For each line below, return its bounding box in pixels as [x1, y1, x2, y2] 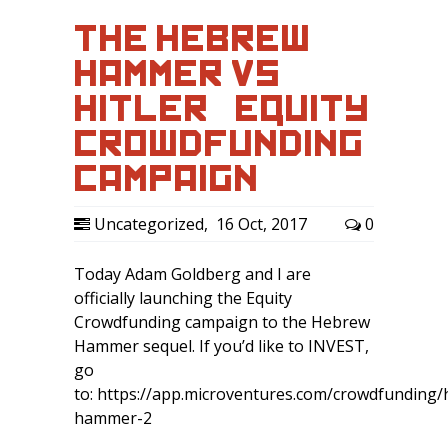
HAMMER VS [74, 54, 281, 93]
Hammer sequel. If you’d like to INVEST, [74, 335, 369, 357]
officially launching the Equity [74, 287, 292, 309]
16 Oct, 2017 [212, 213, 307, 235]
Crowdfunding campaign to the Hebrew [74, 311, 370, 333]
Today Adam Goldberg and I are [74, 263, 311, 285]
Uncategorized [94, 213, 204, 235]
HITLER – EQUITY [74, 89, 370, 128]
